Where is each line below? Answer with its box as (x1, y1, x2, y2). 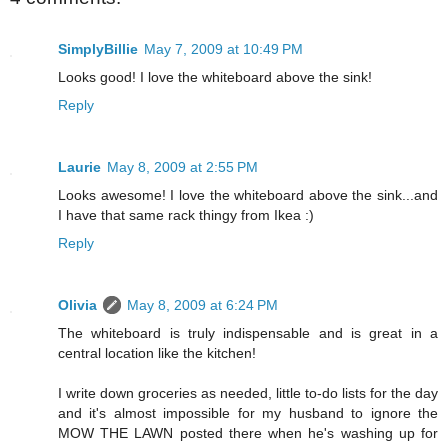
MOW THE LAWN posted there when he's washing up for (58, 424, 438, 441)
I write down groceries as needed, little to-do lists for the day (58, 384, 438, 401)
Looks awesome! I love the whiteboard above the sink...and (58, 186, 438, 203)
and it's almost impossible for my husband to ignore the (58, 404, 438, 421)
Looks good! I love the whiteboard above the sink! (58, 68, 372, 85)
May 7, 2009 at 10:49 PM (144, 40, 303, 57)
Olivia (58, 296, 97, 313)
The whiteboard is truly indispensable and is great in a (58, 324, 438, 341)
